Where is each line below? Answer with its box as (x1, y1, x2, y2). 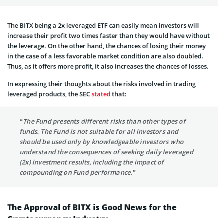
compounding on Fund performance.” (19, 167, 136, 177)
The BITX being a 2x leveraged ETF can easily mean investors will (7, 20, 199, 30)
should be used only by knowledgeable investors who (19, 137, 184, 146)
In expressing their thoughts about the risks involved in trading (7, 79, 196, 88)
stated (91, 89, 110, 98)
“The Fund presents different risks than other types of (19, 116, 185, 126)
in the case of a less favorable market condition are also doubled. (7, 51, 203, 60)
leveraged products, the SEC (7, 89, 91, 98)
